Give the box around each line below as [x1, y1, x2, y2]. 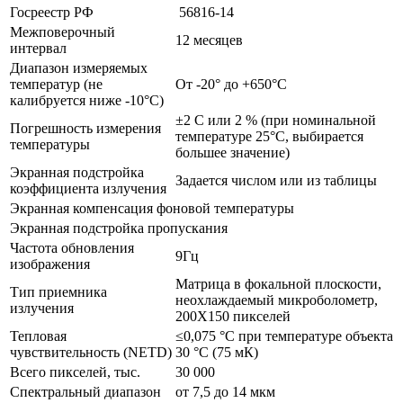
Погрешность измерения [10, 120, 161, 136]
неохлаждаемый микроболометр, [175, 291, 378, 308]
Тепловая [10, 327, 67, 344]
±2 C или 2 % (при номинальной [175, 112, 376, 128]
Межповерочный [10, 23, 115, 40]
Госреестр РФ [10, 4, 94, 20]
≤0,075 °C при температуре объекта [175, 327, 393, 344]
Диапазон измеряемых [10, 59, 148, 76]
